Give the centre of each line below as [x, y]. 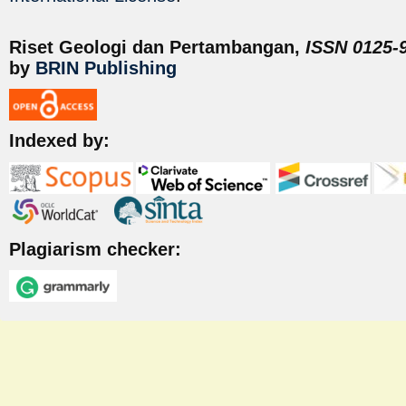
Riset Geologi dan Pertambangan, [157, 48]
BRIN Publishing [106, 68]
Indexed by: [59, 141]
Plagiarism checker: [95, 249]
